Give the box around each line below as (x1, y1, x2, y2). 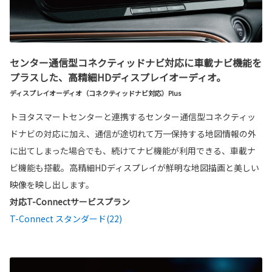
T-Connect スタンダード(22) (10, 212, 122, 225)
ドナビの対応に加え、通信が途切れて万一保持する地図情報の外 (10, 127, 256, 140)
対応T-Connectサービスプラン (10, 195, 130, 208)
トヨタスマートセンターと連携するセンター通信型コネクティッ (10, 110, 256, 123)
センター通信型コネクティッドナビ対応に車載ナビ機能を (10, 55, 262, 70)
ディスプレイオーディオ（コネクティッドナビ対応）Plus (10, 87, 181, 98)
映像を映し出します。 (10, 178, 94, 191)
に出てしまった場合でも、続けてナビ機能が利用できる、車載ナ (10, 144, 256, 157)
